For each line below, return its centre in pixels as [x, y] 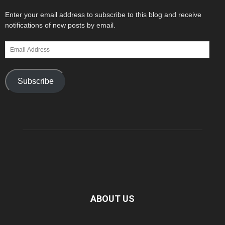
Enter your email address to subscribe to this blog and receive [103, 14]
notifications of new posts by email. [60, 25]
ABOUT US [113, 198]
